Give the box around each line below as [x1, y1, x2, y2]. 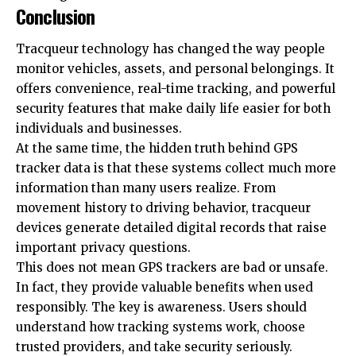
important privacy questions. [16, 240, 191, 256]
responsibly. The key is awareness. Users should [16, 300, 307, 315]
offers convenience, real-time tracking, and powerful [16, 81, 335, 97]
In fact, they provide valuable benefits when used [16, 280, 313, 296]
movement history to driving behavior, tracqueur [16, 200, 311, 216]
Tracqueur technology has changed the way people [16, 41, 325, 57]
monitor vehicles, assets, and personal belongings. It [16, 61, 335, 77]
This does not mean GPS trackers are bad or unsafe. [16, 260, 328, 276]
